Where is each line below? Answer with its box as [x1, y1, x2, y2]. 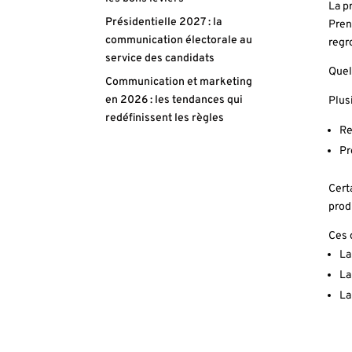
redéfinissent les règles [105, 112, 225, 125]
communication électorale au [105, 34, 253, 47]
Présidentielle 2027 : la [105, 16, 223, 29]
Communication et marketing [105, 75, 253, 89]
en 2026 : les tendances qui [105, 93, 244, 107]
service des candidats [105, 52, 215, 65]
